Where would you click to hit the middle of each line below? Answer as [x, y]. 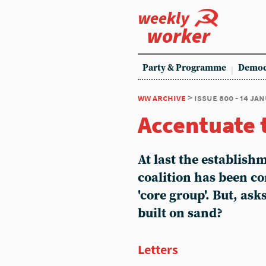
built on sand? [180, 213]
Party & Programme [184, 68]
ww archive [162, 98]
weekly [164, 18]
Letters [158, 249]
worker [178, 36]
